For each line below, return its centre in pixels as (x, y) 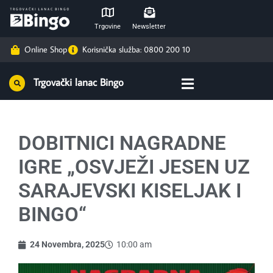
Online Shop (46, 49)
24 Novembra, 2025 (67, 244)
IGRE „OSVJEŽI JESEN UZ (134, 167)
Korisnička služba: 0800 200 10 (136, 49)
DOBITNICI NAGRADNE (122, 143)
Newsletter (149, 27)
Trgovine (108, 27)
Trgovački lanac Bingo (79, 82)
